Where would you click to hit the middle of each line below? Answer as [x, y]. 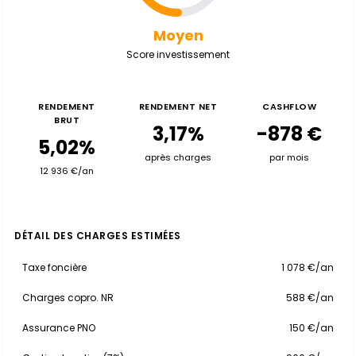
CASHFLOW [289, 106]
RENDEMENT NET [178, 106]
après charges [178, 157]
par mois [289, 157]
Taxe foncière [54, 267]
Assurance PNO [59, 328]
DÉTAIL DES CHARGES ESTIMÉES [98, 236]
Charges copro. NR [68, 298]
